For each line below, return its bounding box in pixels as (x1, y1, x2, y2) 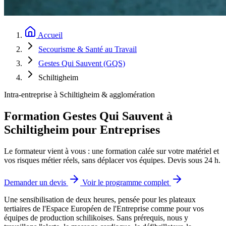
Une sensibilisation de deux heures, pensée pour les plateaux (4, 195, 196, 204)
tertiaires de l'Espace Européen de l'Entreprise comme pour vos (4, 204, 204, 213)
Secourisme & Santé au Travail (38, 45, 137, 53)
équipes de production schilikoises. (4, 213, 115, 222)
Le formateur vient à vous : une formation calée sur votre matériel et (4, 146, 219, 155)
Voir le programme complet (82, 178, 171, 187)
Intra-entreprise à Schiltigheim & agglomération (4, 90, 155, 99)
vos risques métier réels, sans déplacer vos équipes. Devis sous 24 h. (4, 155, 220, 164)
